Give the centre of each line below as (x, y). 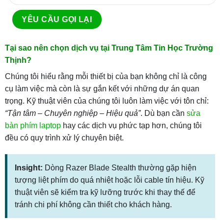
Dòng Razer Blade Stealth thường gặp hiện (119, 167)
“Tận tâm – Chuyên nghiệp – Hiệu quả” (72, 113)
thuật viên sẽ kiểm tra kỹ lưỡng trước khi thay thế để (105, 192)
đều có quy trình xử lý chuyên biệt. (64, 138)
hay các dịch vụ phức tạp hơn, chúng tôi (131, 126)
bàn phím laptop (33, 126)
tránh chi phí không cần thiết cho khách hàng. (93, 204)
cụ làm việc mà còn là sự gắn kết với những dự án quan (102, 89)
